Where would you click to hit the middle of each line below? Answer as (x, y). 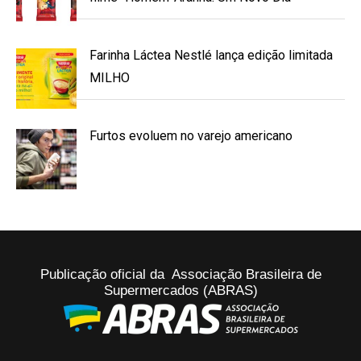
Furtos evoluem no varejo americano (191, 135)
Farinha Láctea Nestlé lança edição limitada (211, 55)
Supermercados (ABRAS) (180, 290)
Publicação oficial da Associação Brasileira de (180, 274)
